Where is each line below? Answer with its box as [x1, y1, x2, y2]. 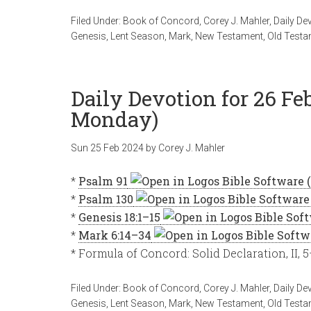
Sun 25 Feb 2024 [71, 142, 144, 153]
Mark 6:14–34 [78, 228, 151, 242]
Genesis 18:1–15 [78, 210, 160, 224]
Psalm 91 [78, 174, 128, 188]
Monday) [71, 106, 158, 133]
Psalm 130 [78, 192, 133, 206]
